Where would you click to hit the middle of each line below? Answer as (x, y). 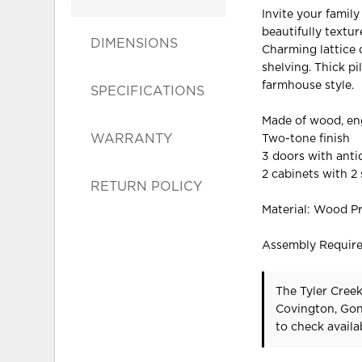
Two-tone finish (306, 139)
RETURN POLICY (147, 186)
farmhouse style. (308, 85)
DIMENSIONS (135, 43)
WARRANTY (132, 139)
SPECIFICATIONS (148, 91)
